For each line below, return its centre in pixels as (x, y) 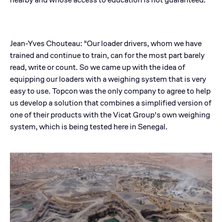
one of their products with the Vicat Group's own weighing (110, 115)
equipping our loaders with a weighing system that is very (108, 79)
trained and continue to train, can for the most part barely (107, 55)
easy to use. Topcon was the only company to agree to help (110, 91)
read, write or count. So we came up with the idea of (98, 67)
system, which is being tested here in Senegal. (89, 127)
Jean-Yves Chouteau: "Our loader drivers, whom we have (106, 43)
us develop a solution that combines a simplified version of (111, 103)
